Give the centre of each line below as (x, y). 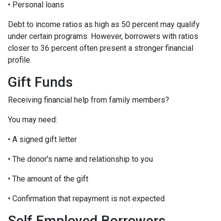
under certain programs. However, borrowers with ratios (103, 37)
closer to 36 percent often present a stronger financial (101, 48)
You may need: (33, 120)
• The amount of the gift (48, 179)
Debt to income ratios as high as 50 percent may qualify (104, 25)
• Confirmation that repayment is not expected (86, 199)
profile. (20, 60)
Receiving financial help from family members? (89, 100)
